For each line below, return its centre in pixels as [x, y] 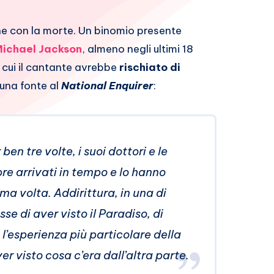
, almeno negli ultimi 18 [138, 49]
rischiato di [150, 68]
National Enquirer [107, 86]
